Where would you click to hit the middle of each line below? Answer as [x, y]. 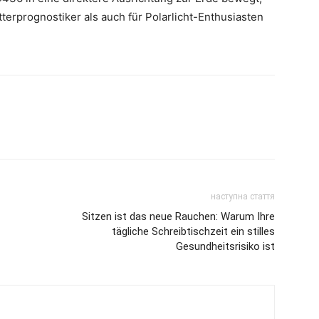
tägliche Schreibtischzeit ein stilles [193, 231]
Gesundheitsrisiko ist [225, 246]
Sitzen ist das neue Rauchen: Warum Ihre [178, 216]
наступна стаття [243, 197]
